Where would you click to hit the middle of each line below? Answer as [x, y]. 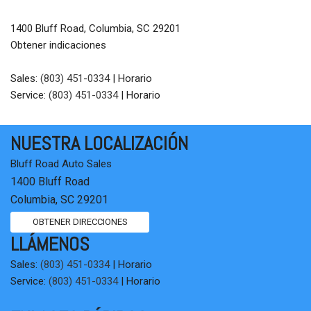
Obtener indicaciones [58, 45]
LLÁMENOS [50, 244]
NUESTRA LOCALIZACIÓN [99, 143]
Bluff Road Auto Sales [61, 164]
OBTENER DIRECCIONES [80, 222]
